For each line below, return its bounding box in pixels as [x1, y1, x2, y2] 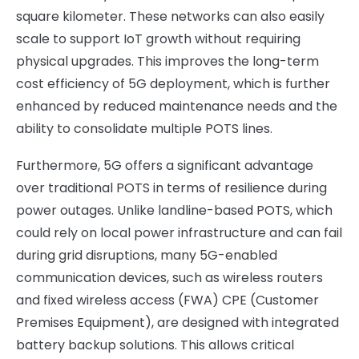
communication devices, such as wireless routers [16, 268, 323, 287]
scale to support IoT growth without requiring [16, 30, 301, 48]
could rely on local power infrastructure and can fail [16, 224, 342, 242]
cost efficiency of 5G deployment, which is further [16, 75, 330, 93]
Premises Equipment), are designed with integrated [16, 313, 339, 332]
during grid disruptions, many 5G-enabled [16, 246, 277, 264]
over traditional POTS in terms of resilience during [16, 179, 327, 197]
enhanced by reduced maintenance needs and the [16, 97, 337, 115]
